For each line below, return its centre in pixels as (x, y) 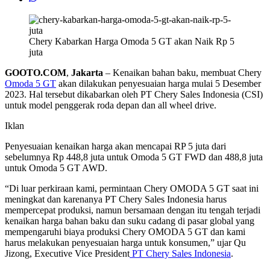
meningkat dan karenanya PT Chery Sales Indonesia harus (116, 199)
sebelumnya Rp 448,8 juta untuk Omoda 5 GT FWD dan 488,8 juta (134, 157)
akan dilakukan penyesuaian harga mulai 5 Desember (159, 84)
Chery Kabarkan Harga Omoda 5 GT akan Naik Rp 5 (132, 42)
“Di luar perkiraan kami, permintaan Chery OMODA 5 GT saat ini (132, 189)
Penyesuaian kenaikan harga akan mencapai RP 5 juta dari (115, 146)
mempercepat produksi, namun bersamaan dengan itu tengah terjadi (133, 210)
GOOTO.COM (36, 73)
